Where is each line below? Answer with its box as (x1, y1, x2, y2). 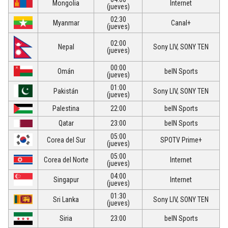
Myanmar (52, 19, 79, 27)
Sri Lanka (53, 195, 79, 204)
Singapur (53, 176, 79, 184)
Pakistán (53, 87, 78, 96)
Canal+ (171, 19, 191, 27)
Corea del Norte (43, 156, 89, 164)
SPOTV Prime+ (160, 136, 202, 145)
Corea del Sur (46, 136, 85, 145)
